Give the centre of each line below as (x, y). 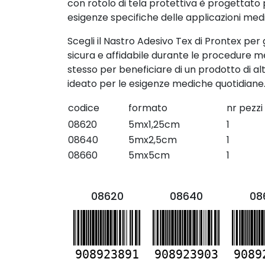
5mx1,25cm (154, 125)
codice (84, 108)
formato (148, 108)
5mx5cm (149, 155)
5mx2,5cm (153, 140)
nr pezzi (245, 108)
